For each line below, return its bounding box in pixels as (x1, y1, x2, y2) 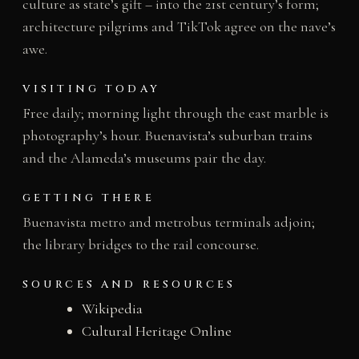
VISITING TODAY (22, 81, 160, 96)
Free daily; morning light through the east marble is (22, 103, 329, 122)
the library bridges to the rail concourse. (22, 235, 259, 253)
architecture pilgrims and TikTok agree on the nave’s (22, 18, 336, 36)
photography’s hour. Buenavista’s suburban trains (22, 126, 313, 144)
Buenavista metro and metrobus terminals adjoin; (22, 212, 315, 231)
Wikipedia (81, 299, 143, 317)
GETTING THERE (22, 190, 155, 205)
